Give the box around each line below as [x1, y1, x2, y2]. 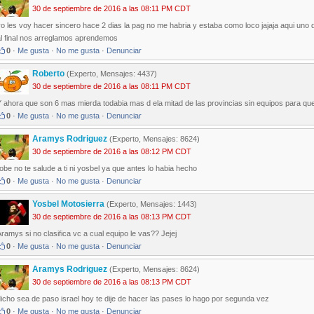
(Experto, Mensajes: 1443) [107, 200, 197, 209]
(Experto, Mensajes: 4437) [67, 69, 157, 78]
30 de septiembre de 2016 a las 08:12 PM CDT [32, 147, 191, 156]
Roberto [32, 69, 67, 79]
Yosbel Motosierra [32, 199, 107, 210]
